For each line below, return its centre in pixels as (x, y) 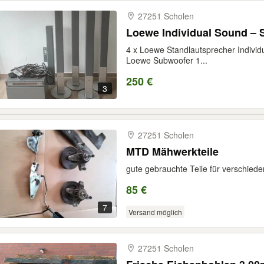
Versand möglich (155, 212)
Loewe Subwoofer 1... (167, 60)
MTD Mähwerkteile (172, 151)
